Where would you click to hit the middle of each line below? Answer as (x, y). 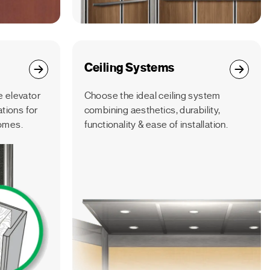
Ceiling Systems (129, 67)
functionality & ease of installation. (156, 124)
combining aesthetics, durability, (152, 110)
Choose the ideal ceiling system (152, 96)
